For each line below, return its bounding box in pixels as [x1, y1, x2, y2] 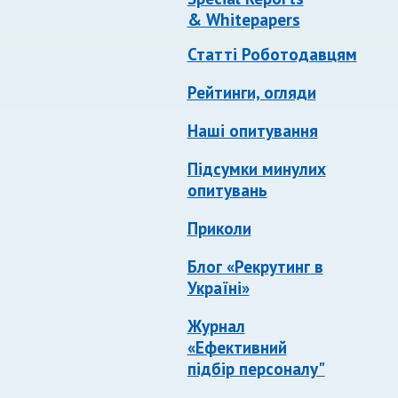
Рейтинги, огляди [187, 82, 316, 103]
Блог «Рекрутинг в [187, 256, 323, 277]
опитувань [187, 179, 267, 201]
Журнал [187, 315, 245, 337]
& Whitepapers [187, 9, 300, 30]
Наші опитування [187, 120, 318, 141]
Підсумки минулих [187, 158, 326, 179]
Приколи [187, 218, 251, 239]
